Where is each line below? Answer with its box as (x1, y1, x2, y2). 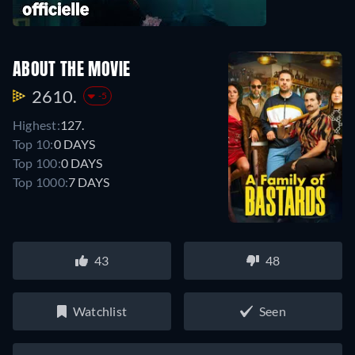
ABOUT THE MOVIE (13, 61, 131, 79)
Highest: (13, 116, 60, 132)
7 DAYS (68, 174, 110, 189)
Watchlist (72, 303, 128, 319)
